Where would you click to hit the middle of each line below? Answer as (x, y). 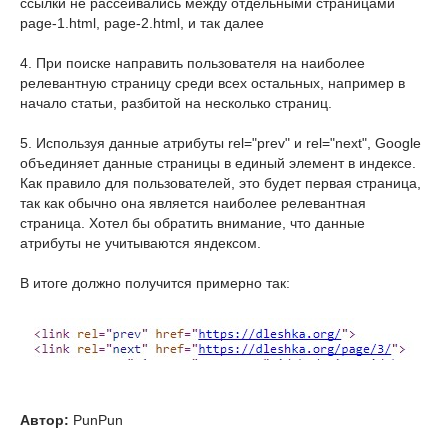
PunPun (96, 420)
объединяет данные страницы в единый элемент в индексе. (218, 163)
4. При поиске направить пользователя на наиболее (192, 63)
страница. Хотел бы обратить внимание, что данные (192, 223)
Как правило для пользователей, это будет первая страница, (220, 183)
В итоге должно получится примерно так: (155, 283)
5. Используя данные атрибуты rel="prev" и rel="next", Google (220, 143)
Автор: (44, 420)
